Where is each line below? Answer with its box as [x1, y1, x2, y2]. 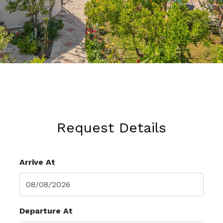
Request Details [57, 119, 166, 136]
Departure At [19, 206, 73, 216]
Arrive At [19, 157, 55, 167]
